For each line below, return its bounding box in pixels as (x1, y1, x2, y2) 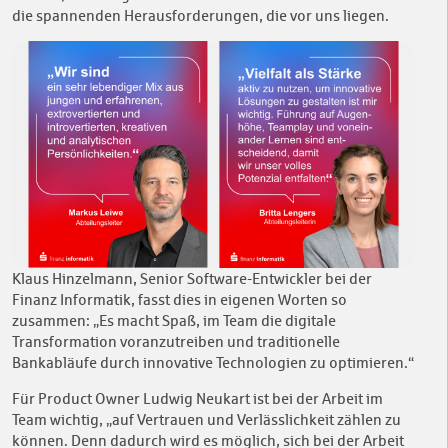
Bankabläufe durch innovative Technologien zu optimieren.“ (12, 354, 414, 372)
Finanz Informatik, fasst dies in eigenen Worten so (12, 291, 347, 309)
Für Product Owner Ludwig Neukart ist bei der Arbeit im (12, 390, 383, 408)
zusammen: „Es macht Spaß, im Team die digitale (12, 312, 336, 330)
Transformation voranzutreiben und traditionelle (12, 333, 340, 351)
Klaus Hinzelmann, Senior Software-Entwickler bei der (12, 270, 372, 288)
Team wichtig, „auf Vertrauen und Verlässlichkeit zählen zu (12, 411, 401, 429)
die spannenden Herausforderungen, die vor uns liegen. (12, 6, 389, 24)
